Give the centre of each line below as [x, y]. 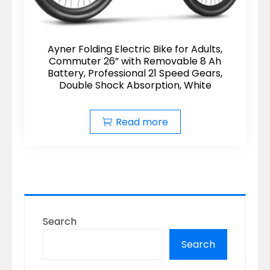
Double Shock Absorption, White [135, 85]
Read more [142, 122]
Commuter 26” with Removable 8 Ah [135, 61]
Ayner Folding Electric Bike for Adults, [135, 49]
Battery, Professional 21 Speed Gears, [135, 73]
